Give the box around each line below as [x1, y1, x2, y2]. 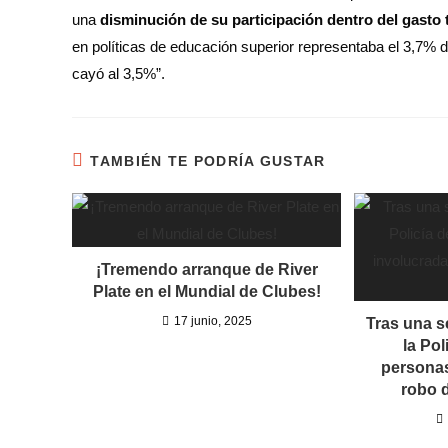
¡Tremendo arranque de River [95, 260, 318, 278]
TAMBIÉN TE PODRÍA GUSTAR [90, 152, 326, 169]
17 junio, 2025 [173, 313, 252, 328]
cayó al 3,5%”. [72, 64, 165, 82]
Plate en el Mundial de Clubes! [92, 282, 321, 300]
